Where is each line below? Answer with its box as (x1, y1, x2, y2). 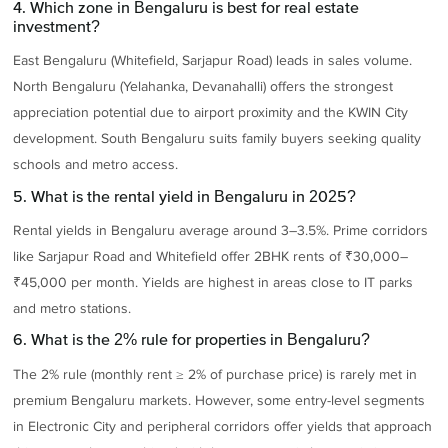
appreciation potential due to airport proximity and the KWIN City (13, 104, 409, 122)
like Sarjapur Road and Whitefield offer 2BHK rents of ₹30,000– (13, 247, 409, 265)
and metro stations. (13, 299, 132, 317)
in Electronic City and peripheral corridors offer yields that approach (13, 417, 433, 435)
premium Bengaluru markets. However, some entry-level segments (13, 391, 426, 409)
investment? (13, 17, 101, 36)
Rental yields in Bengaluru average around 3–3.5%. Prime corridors (13, 221, 429, 239)
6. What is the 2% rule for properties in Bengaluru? (13, 330, 371, 349)
